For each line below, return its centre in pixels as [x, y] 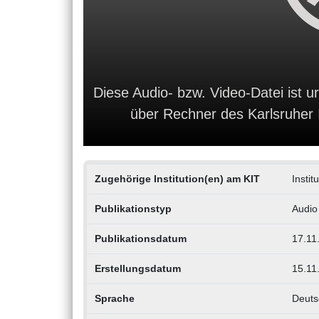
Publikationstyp [133, 209]
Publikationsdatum [140, 239]
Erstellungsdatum [137, 269]
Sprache [114, 299]
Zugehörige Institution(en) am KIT [177, 179]
